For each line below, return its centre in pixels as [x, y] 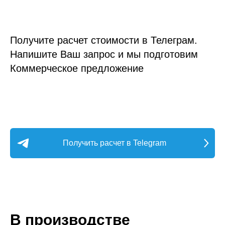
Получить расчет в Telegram [114, 143]
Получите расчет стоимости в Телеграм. [104, 40]
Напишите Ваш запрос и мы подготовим [104, 54]
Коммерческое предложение [77, 68]
